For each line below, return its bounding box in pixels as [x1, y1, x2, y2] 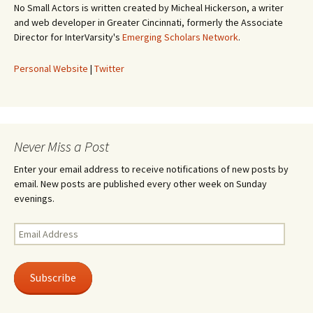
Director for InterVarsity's [14, 31, 122, 44]
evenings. [14, 192, 54, 205]
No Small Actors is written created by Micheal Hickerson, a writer [14, 1, 284, 15]
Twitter [94, 62, 124, 75]
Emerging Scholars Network [122, 31, 238, 44]
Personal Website [14, 62, 88, 75]
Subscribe [29, 270, 76, 284]
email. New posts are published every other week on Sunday [14, 177, 267, 191]
